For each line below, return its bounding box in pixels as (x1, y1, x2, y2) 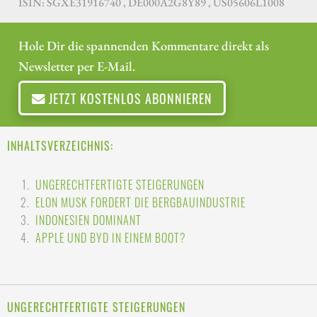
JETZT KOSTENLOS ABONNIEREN (45, 88, 212, 108)
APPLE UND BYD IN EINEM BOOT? (35, 229, 186, 246)
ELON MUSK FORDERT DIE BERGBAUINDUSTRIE (35, 193, 246, 211)
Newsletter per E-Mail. (18, 57, 135, 74)
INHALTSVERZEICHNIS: (7, 137, 113, 154)
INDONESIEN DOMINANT (35, 211, 142, 229)
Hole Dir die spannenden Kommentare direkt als (18, 36, 269, 54)
